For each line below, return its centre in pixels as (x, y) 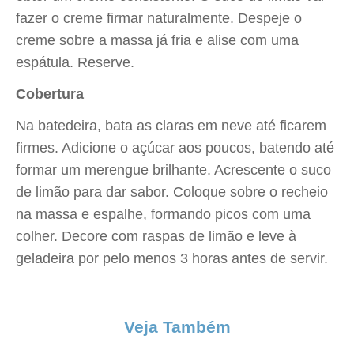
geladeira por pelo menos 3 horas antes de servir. (174, 258)
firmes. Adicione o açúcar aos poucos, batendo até (175, 148)
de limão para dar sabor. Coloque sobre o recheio (172, 192)
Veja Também (177, 327)
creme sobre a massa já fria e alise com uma (157, 40)
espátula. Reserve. (75, 62)
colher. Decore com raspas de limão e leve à (156, 236)
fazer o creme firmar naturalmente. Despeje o (159, 18)
